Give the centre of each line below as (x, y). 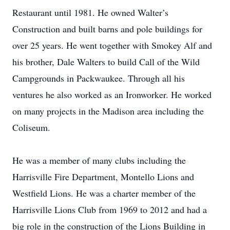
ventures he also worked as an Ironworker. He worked (112, 94)
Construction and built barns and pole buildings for (107, 29)
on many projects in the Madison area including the (108, 111)
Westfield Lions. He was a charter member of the (104, 193)
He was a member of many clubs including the (99, 160)
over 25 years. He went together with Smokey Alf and (112, 45)
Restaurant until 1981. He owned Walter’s (90, 12)
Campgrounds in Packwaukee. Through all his (99, 78)
